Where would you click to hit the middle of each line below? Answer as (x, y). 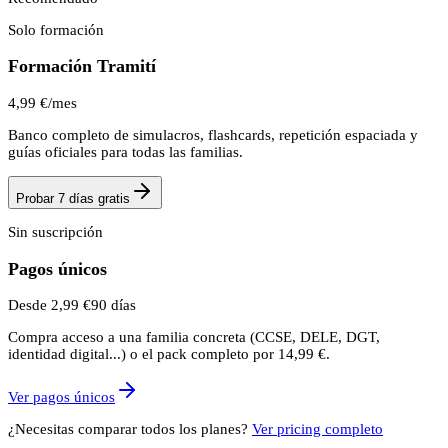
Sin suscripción (55, 232)
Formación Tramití (82, 66)
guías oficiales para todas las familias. (125, 152)
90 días (113, 305)
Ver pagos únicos (61, 397)
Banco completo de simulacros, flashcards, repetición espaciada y (213, 135)
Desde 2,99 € (49, 305)
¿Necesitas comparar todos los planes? (128, 429)
